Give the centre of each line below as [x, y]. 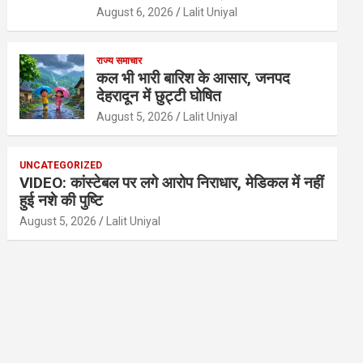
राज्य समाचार [120, 61]
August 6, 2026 [135, 13]
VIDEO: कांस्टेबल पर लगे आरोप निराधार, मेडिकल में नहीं [172, 183]
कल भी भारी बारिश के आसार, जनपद [194, 79]
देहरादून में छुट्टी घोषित [159, 96]
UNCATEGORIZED [61, 166]
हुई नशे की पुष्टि [62, 201]
